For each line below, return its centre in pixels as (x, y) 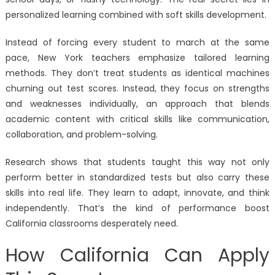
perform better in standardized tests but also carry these (137, 178)
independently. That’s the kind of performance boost (137, 208)
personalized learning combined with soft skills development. (136, 15)
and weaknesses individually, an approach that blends (137, 104)
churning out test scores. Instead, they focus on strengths (137, 89)
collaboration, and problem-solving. (81, 135)
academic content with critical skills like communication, (137, 119)
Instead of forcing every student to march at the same (137, 43)
